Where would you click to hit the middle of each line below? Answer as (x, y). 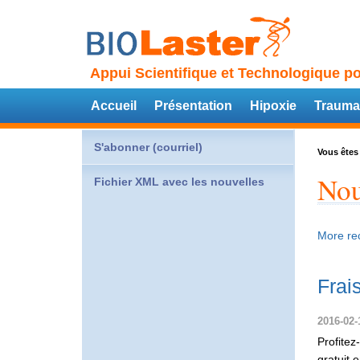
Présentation (193, 106)
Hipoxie (273, 106)
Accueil (114, 106)
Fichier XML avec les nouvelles (179, 182)
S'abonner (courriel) (148, 147)
